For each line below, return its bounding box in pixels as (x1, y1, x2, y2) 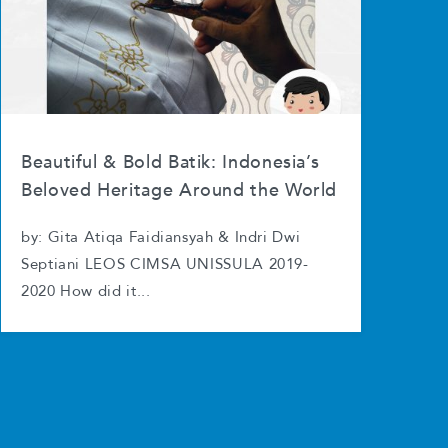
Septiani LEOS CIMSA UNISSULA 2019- (21, 258, 309, 272)
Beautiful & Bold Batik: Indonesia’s (21, 150, 320, 175)
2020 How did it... (21, 285, 151, 299)
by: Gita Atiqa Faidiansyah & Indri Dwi (21, 231, 301, 245)
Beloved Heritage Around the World (21, 178, 338, 203)
